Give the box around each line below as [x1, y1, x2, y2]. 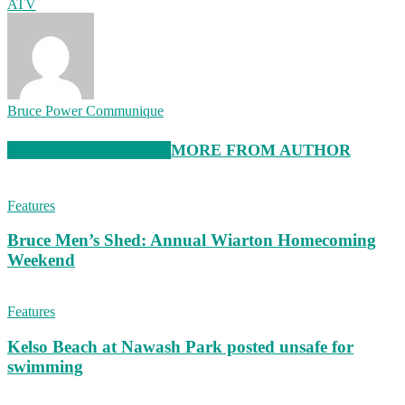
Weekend [7, 250, 75, 270]
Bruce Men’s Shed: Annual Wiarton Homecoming [7, 231, 376, 250]
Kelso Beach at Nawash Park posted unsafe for [7, 336, 353, 356]
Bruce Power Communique [7, 102, 164, 118]
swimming [7, 356, 83, 376]
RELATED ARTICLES [7, 140, 171, 159]
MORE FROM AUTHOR [171, 140, 351, 159]
